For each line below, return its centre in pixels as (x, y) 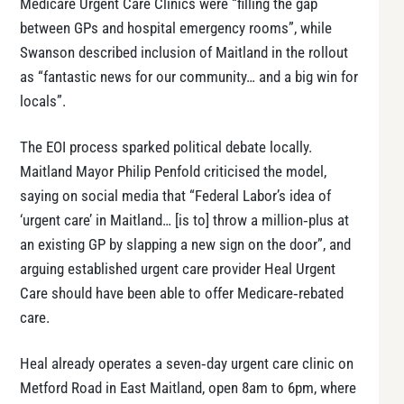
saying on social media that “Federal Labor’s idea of (175, 196)
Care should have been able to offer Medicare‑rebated (182, 293)
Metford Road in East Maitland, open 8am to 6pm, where (188, 388)
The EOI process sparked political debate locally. (166, 147)
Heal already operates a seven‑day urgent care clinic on (187, 363)
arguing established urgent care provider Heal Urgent (178, 269)
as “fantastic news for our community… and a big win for (189, 78)
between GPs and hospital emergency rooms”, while (176, 29)
